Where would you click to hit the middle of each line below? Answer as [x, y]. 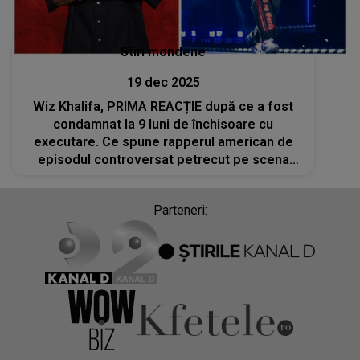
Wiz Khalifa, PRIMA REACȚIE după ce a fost [164, 106]
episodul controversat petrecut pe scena [163, 159]
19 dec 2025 [163, 82]
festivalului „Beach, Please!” [164, 177]
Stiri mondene [164, 51]
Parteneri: [180, 210]
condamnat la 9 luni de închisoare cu [164, 124]
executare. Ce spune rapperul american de [163, 141]
